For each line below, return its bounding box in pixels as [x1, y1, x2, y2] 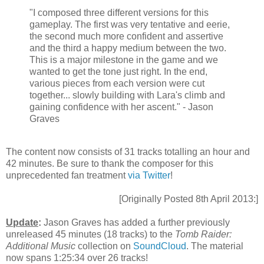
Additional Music [6, 240, 75, 251]
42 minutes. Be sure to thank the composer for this [6, 158, 213, 169]
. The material [186, 240, 243, 251]
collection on [75, 240, 133, 251]
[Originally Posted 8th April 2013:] [119, 193, 258, 204]
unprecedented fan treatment [6, 170, 128, 180]
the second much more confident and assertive [29, 31, 223, 41]
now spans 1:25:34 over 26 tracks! [6, 252, 148, 263]
